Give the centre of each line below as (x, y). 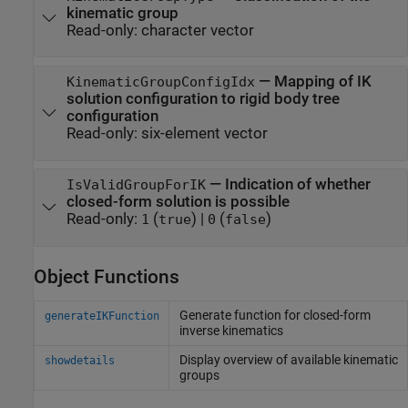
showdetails (79, 360)
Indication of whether (297, 185)
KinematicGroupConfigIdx (160, 82)
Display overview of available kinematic (288, 359)
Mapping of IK (322, 82)
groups (199, 375)
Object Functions (107, 276)
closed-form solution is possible (178, 202)
